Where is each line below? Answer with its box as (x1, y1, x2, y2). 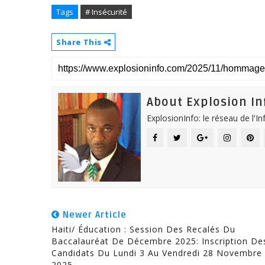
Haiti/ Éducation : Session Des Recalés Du (51, 224, 235, 235)
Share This (56, 37, 104, 48)
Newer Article (60, 209, 127, 221)
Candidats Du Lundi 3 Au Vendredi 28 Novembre (51, 247, 262, 259)
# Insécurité (85, 7, 127, 18)
